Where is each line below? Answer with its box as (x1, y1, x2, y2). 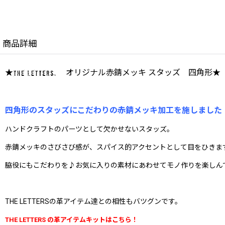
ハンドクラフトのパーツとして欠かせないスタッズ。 (5, 125, 174, 133)
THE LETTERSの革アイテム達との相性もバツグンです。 (5, 197, 182, 205)
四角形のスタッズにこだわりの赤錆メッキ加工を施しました (5, 105, 222, 115)
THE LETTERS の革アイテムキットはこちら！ (5, 215, 138, 223)
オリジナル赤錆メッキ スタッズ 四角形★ (56, 67, 220, 77)
